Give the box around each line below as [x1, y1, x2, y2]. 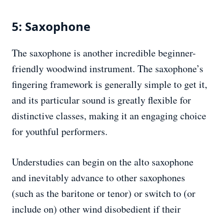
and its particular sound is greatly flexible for [12, 93, 191, 107]
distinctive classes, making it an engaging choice [12, 109, 206, 123]
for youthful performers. [12, 125, 108, 138]
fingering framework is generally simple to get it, [12, 78, 207, 91]
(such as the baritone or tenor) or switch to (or [12, 187, 195, 200]
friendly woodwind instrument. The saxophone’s [12, 62, 203, 76]
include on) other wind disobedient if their [12, 202, 181, 216]
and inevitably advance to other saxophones [12, 171, 185, 185]
